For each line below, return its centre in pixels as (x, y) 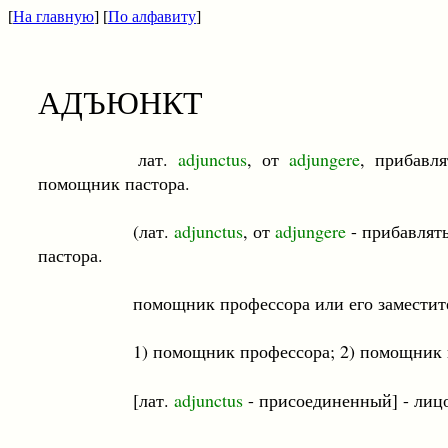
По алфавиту (152, 16)
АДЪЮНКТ (120, 101)
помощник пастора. (114, 183)
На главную (53, 16)
